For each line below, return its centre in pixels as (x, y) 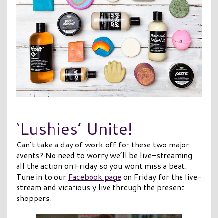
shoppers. (34, 198)
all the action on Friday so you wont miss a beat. (101, 166)
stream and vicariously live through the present (100, 187)
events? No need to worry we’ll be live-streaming (104, 155)
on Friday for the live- (161, 177)
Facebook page (94, 177)
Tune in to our (42, 177)
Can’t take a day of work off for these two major (102, 145)
